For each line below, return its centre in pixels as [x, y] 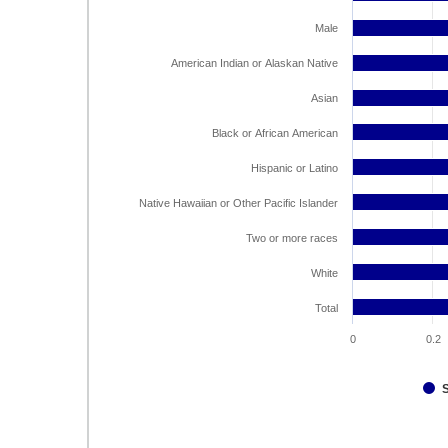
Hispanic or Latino [294, 168]
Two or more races [292, 238]
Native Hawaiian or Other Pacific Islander [238, 203]
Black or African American [275, 133]
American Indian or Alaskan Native [254, 63]
